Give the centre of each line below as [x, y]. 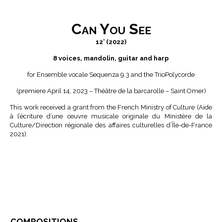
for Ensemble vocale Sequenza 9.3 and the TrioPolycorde [111, 75]
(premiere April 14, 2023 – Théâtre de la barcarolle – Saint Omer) [111, 91]
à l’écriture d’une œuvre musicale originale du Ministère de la [111, 116]
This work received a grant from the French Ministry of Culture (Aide [111, 108]
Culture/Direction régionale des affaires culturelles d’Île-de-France [111, 125]
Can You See [111, 29]
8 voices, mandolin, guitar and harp [111, 58]
